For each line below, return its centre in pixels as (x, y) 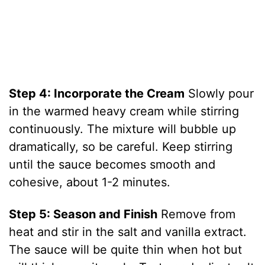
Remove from (197, 214)
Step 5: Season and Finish (83, 214)
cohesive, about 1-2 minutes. (90, 182)
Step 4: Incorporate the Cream (97, 94)
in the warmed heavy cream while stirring (124, 112)
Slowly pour (219, 94)
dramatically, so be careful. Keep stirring (121, 147)
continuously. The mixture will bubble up (123, 129)
